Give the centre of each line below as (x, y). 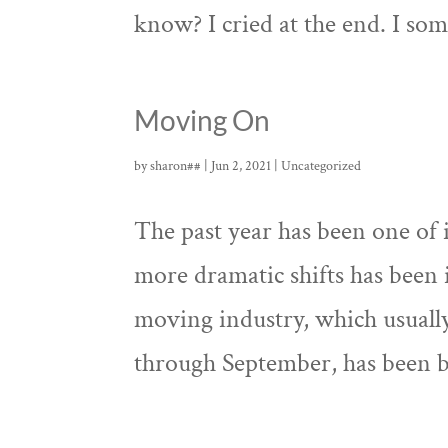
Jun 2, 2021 (241, 166)
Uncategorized (321, 166)
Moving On (202, 120)
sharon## (176, 166)
